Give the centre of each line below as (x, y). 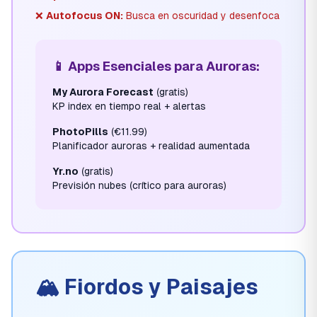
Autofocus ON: (85, 16)
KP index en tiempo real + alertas (129, 106)
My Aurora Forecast (103, 92)
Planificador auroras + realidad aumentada (151, 146)
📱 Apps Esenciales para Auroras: (156, 66)
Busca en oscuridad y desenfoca (201, 16)
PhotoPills (80, 132)
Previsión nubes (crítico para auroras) (139, 185)
